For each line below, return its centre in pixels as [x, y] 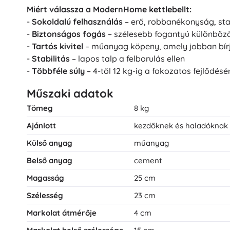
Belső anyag [50, 161]
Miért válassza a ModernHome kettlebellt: [109, 9]
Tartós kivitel [57, 46]
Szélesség [45, 196]
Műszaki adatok [70, 94]
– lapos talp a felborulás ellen [127, 59]
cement [148, 161]
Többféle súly [58, 71]
